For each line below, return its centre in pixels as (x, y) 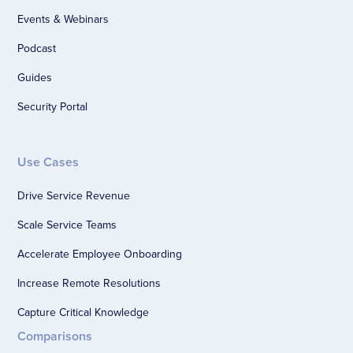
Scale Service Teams (67, 225)
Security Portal (53, 107)
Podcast (37, 48)
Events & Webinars (63, 19)
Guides (35, 78)
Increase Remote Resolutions (89, 283)
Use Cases (48, 162)
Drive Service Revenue (74, 196)
